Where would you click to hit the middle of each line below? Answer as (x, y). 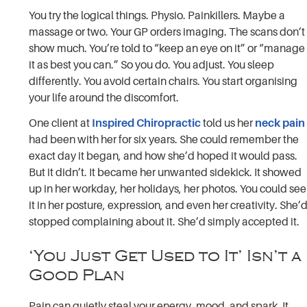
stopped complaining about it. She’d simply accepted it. (164, 222)
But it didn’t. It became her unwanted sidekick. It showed (165, 172)
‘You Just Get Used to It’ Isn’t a (165, 255)
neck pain (280, 123)
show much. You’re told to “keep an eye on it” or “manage (167, 48)
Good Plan (77, 274)
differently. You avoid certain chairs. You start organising (163, 81)
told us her (228, 123)
